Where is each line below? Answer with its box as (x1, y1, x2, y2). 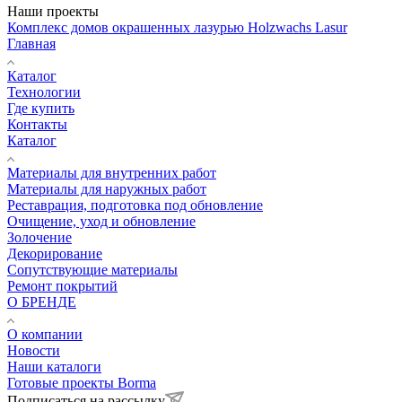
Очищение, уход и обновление (7, 214, 196, 230)
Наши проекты (7, 4, 99, 20)
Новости (7, 343, 60, 359)
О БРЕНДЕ (7, 294, 76, 310)
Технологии (7, 84, 81, 100)
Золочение (7, 230, 72, 246)
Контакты (7, 117, 67, 133)
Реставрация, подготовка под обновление (7, 197, 263, 214)
